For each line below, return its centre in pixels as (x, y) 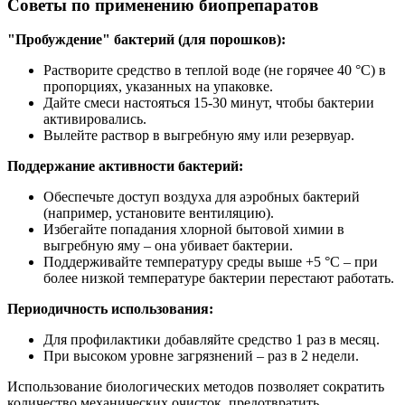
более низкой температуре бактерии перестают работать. (219, 278)
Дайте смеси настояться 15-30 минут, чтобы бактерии (209, 103)
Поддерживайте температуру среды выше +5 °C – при (211, 262)
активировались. (95, 119)
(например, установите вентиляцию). (159, 213)
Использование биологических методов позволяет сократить (196, 387)
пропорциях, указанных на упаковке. (158, 87)
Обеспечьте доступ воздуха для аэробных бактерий (202, 197)
